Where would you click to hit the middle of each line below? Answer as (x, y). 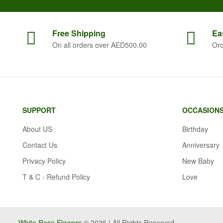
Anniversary (201, 145)
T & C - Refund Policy (56, 177)
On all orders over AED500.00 (100, 45)
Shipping (88, 33)
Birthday (195, 129)
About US (37, 129)
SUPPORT (39, 110)
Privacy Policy (44, 161)
